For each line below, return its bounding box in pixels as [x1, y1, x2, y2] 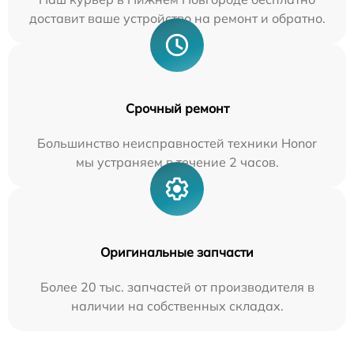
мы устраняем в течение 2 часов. [75, 153, 279, 170]
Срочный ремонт [125, 100, 229, 116]
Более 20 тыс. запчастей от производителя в [40, 278, 314, 295]
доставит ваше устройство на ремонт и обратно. [28, 9, 326, 26]
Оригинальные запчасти [100, 243, 254, 260]
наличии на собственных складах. [70, 297, 284, 314]
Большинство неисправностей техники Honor [37, 134, 317, 151]
